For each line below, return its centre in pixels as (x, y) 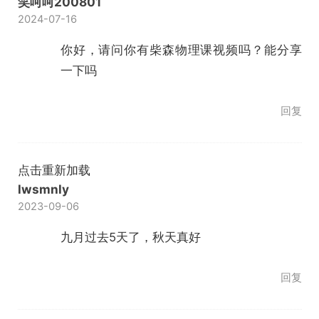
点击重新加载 (54, 170)
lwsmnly (43, 189)
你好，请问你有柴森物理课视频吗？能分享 (181, 49)
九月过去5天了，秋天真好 (130, 237)
